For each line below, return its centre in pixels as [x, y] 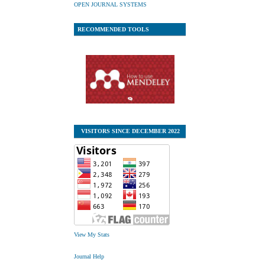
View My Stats [92, 235]
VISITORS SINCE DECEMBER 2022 [128, 131]
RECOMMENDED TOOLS [113, 29]
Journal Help [89, 257]
